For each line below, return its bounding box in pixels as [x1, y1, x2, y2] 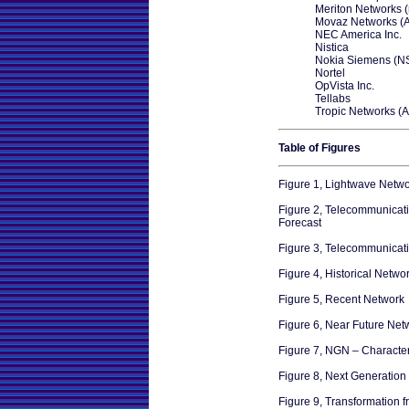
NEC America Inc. [315, 27, 402, 41]
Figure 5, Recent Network [278, 292, 404, 306]
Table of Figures [278, 141, 361, 154]
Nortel [315, 66, 345, 79]
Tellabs [315, 91, 351, 105]
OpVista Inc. [315, 79, 374, 92]
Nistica [315, 40, 349, 54]
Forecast [278, 215, 321, 229]
